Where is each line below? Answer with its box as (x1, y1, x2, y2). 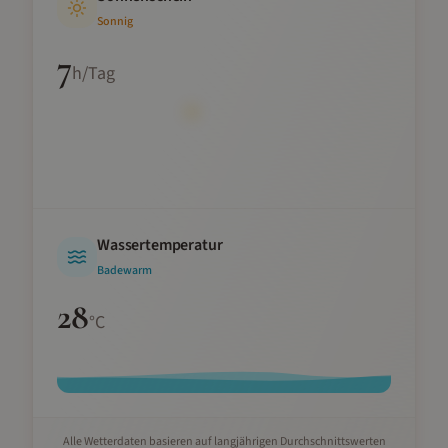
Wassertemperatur (97, 234, 223, 256)
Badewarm (97, 262, 152, 279)
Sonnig (97, 13, 133, 30)
